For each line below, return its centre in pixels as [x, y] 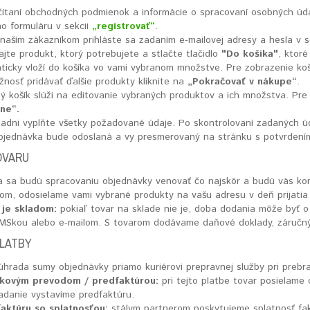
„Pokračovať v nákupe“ [243, 82]
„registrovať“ [124, 26]
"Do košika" [250, 54]
